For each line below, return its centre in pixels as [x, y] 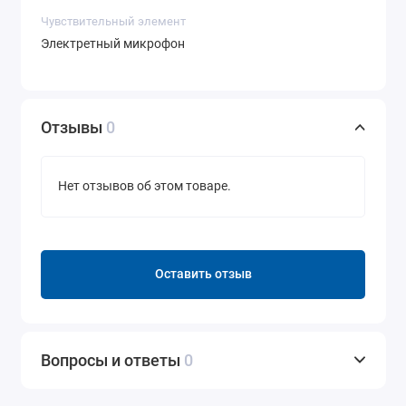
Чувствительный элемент [113, 21]
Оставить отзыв [203, 275]
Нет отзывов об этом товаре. [145, 187]
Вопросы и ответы [112, 360]
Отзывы [73, 127]
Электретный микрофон [113, 44]
